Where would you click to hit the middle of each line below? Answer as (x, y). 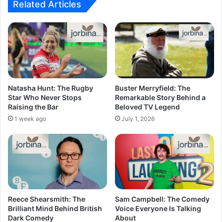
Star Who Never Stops (45, 97)
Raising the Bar (33, 107)
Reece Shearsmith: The (47, 199)
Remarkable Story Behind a (160, 97)
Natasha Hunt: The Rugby (51, 88)
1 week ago (30, 118)
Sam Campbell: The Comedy (162, 199)
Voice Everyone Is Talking (158, 209)
